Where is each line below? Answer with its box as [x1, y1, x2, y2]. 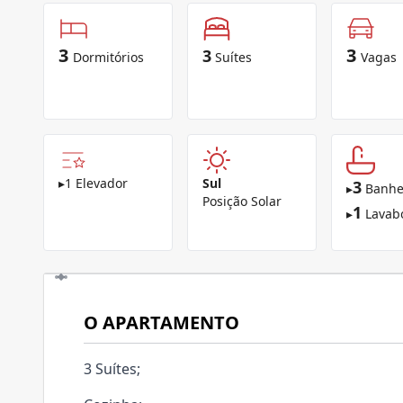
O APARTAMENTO [84, 310, 239, 335]
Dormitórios [73, 49, 144, 66]
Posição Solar [202, 193, 282, 210]
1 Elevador [65, 175, 128, 192]
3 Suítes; [84, 359, 140, 379]
